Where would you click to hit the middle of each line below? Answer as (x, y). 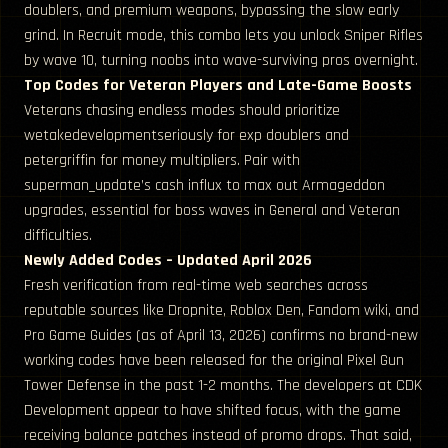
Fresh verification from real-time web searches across (196, 286)
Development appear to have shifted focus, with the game (212, 411)
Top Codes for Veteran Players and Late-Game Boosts (218, 86)
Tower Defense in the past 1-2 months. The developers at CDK (223, 386)
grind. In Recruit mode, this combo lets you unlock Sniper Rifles (223, 36)
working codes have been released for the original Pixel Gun (214, 361)
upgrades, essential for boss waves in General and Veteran (212, 211)
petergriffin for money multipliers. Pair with (162, 161)
